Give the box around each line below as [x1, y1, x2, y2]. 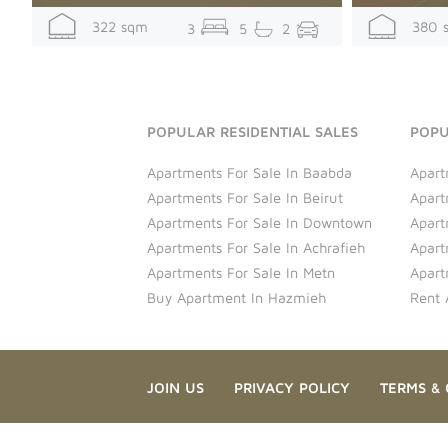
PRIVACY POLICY [234, 378, 350, 396]
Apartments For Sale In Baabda [147, 163, 352, 181]
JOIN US [147, 378, 204, 396]
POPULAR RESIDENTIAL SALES [147, 122, 358, 140]
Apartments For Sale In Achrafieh [147, 238, 365, 256]
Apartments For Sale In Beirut [147, 188, 343, 206]
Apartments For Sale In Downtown [147, 213, 372, 231]
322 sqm [77, 18, 148, 36]
